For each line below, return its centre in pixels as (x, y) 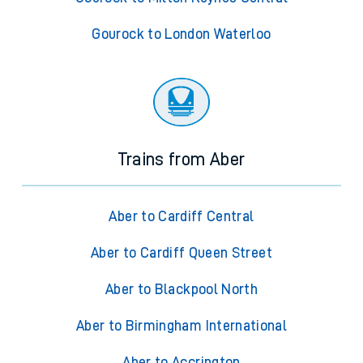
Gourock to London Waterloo (181, 34)
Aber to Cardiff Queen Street (181, 253)
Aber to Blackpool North (181, 290)
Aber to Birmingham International (181, 326)
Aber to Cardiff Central (181, 217)
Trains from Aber (181, 160)
